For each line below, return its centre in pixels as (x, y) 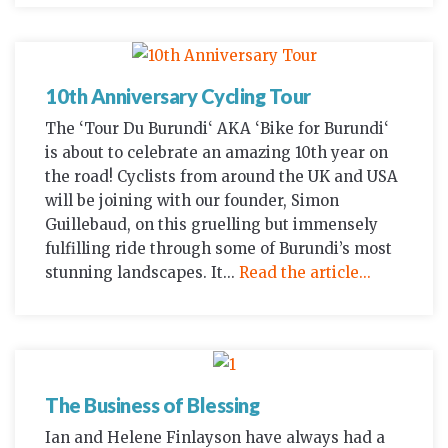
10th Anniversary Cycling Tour (178, 96)
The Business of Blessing (152, 405)
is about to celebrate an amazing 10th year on (216, 153)
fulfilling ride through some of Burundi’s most (218, 249)
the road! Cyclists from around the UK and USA (221, 177)
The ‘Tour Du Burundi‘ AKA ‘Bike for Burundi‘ (217, 129)
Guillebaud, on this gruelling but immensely (211, 225)
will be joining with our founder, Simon (192, 201)
